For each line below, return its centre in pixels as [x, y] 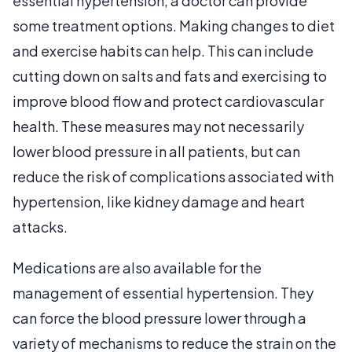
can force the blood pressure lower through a [159, 318]
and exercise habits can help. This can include [163, 51]
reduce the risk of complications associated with [173, 176]
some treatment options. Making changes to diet [174, 26]
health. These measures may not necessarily [158, 126]
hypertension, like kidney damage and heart [159, 202]
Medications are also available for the [137, 268]
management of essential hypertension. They [163, 293]
